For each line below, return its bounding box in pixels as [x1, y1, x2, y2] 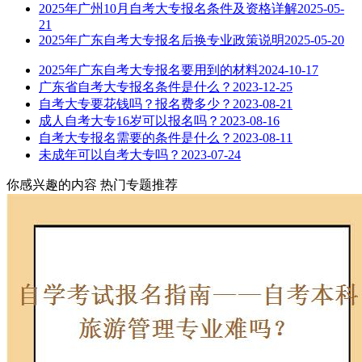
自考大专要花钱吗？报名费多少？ [39, 96, 233, 111]
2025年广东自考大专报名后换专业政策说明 [39, 32, 284, 47]
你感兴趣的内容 [6, 177, 97, 192]
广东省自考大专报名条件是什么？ [39, 79, 233, 94]
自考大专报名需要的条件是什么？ [39, 130, 233, 145]
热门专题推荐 [100, 177, 178, 192]
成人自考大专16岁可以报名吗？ [39, 113, 220, 128]
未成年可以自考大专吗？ [39, 147, 181, 162]
